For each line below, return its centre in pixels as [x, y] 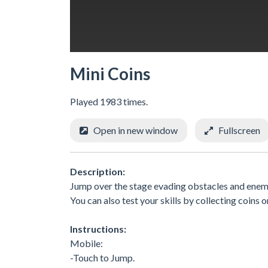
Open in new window [135, 130]
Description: [98, 171]
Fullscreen [239, 130]
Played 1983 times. [109, 101]
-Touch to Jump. [102, 257]
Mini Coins [110, 74]
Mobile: [86, 243]
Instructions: [98, 229]
